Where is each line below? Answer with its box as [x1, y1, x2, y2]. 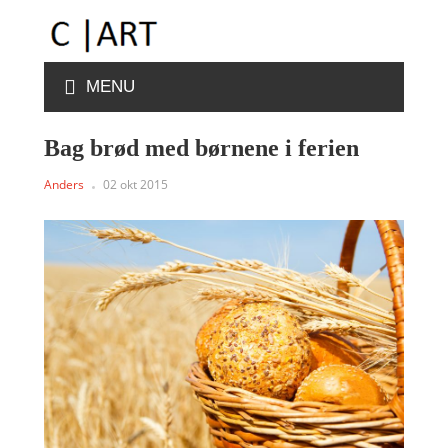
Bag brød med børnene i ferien [44, 135, 359, 161]
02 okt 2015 [103, 176, 168, 193]
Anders [44, 176, 84, 193]
